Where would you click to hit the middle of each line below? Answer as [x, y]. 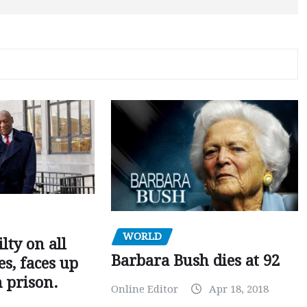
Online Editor [144, 290]
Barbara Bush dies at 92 [195, 261]
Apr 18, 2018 [238, 290]
